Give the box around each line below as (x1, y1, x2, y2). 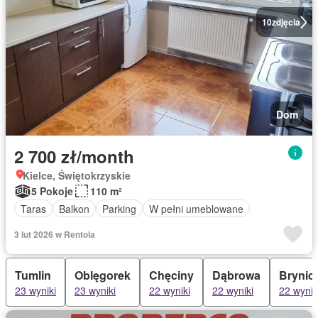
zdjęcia (271, 16, 300, 28)
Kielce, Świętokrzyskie (23, 168, 131, 182)
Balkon (59, 201, 89, 216)
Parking (102, 201, 136, 216)
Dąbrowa (212, 267, 261, 283)
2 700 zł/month (14, 144, 134, 168)
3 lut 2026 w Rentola (14, 228, 95, 241)
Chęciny (149, 267, 194, 283)
